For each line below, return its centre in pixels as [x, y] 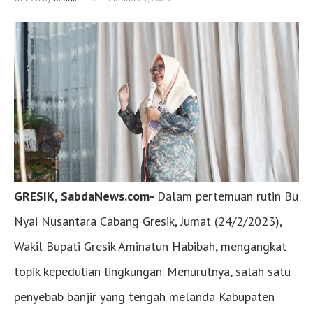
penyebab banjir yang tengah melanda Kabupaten [144, 296]
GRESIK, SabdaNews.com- [86, 196]
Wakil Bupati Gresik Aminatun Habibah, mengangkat [150, 246]
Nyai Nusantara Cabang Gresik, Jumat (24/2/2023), [148, 221]
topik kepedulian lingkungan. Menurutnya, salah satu [152, 271]
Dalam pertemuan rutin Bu [228, 196]
